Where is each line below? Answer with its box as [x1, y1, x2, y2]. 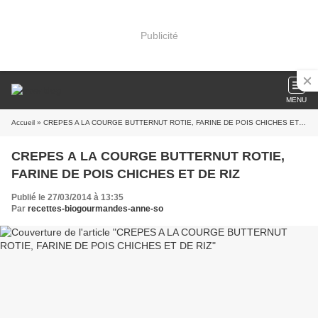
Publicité [140, 29, 178, 41]
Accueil [11, 119, 35, 126]
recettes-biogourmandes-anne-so [28, 204, 163, 214]
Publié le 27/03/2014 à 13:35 [11, 192, 124, 202]
